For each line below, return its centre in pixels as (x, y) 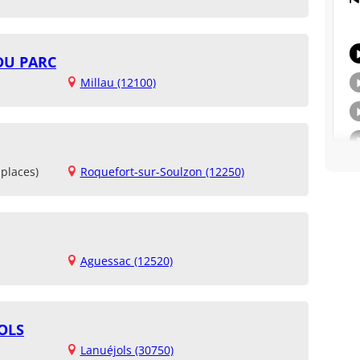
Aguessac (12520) (126, 260)
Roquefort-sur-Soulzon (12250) (162, 171)
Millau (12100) (118, 82)
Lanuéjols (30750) (127, 350)
